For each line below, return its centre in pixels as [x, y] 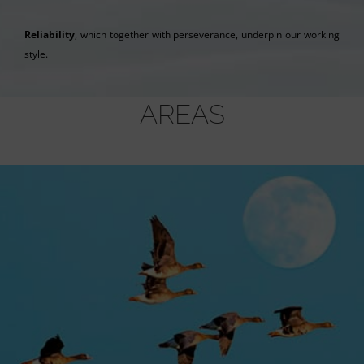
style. [36, 54]
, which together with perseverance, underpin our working [207, 34]
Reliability [49, 34]
